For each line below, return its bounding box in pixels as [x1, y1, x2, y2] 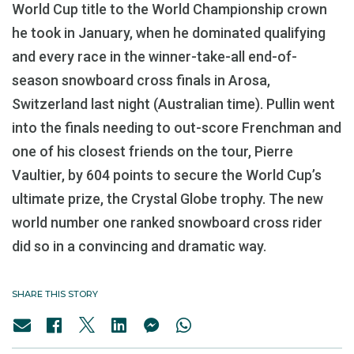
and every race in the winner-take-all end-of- [12, 48, 297, 65]
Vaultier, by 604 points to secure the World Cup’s [12, 167, 322, 183]
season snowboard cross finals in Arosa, [12, 72, 270, 88]
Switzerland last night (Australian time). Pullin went [12, 96, 335, 112]
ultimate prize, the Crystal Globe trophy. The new [12, 190, 323, 207]
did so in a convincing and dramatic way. [12, 238, 266, 254]
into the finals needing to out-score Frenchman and [12, 119, 341, 136]
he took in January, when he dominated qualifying [12, 24, 326, 41]
